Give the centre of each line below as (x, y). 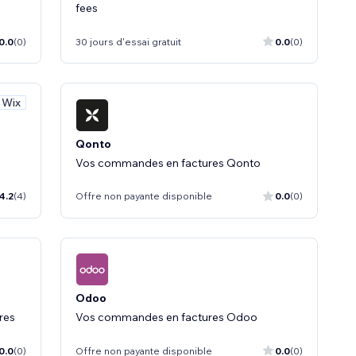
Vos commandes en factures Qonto (168, 163)
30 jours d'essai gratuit (128, 41)
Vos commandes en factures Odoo (166, 317)
